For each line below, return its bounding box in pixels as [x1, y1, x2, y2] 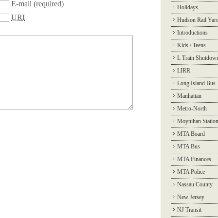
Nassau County [177, 181, 213, 188]
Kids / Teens [177, 42, 206, 49]
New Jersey [177, 194, 204, 200]
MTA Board [177, 130, 205, 137]
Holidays [177, 4, 198, 11]
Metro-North [177, 105, 207, 112]
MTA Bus [177, 143, 200, 150]
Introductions [177, 29, 208, 36]
